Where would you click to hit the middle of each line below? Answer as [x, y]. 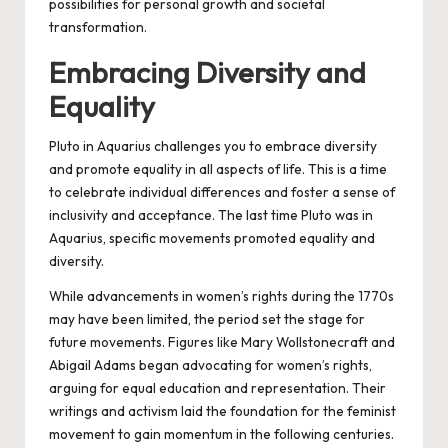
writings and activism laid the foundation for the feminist [222, 411]
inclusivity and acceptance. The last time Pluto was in [211, 215]
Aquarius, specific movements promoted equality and [212, 238]
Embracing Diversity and [207, 72]
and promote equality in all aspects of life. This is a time [218, 169]
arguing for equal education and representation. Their [217, 388]
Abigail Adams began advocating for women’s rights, [210, 365]
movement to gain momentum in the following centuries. [221, 434]
